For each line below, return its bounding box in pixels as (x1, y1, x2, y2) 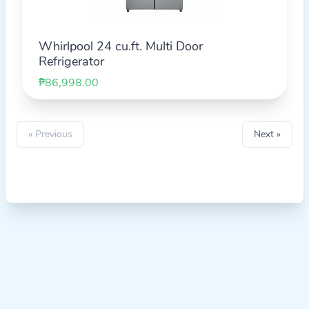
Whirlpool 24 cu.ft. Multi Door (39, 38, 203, 54)
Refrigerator (39, 53, 104, 70)
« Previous (28, 128, 72, 141)
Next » (254, 128, 281, 141)
